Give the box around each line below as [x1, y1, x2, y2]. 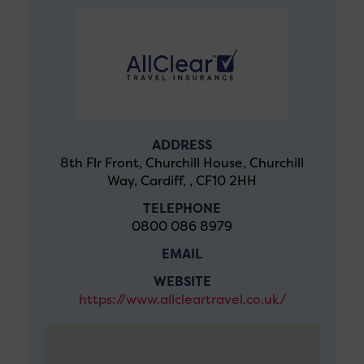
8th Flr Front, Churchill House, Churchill [60, 154, 304, 171]
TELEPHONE [143, 199, 221, 217]
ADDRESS [152, 136, 212, 154]
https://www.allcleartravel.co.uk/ [78, 290, 286, 308]
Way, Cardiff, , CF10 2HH [107, 171, 257, 189]
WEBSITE [153, 272, 211, 290]
